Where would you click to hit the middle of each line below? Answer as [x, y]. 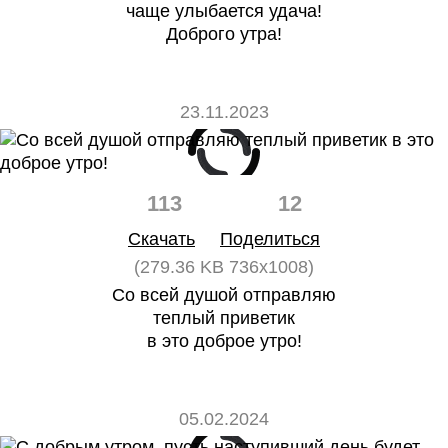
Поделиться [270, 239]
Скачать [161, 239]
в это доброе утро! [224, 341]
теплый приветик [224, 318]
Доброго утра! [224, 34]
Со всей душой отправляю [224, 295]
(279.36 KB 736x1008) [224, 267]
